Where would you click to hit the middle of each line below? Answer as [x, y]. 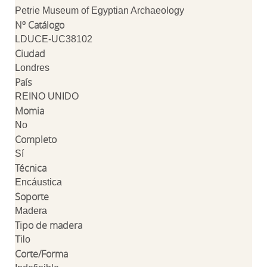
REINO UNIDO [47, 96]
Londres [32, 68]
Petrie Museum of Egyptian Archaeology [100, 10]
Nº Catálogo [40, 25]
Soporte [32, 197]
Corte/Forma [41, 254]
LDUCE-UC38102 [54, 39]
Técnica [31, 168]
